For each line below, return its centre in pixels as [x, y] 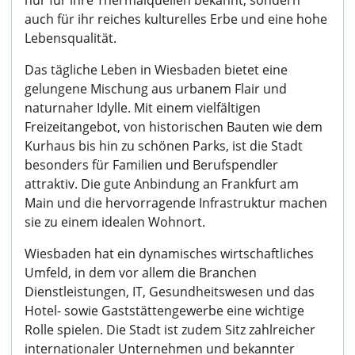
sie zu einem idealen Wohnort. [115, 222]
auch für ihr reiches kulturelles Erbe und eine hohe [176, 19]
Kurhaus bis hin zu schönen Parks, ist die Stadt [164, 146]
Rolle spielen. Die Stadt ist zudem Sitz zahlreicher [170, 330]
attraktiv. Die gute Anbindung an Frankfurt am [162, 184]
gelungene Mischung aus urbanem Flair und [156, 89]
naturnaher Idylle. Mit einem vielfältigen [143, 108]
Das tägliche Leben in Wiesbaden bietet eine [156, 70]
